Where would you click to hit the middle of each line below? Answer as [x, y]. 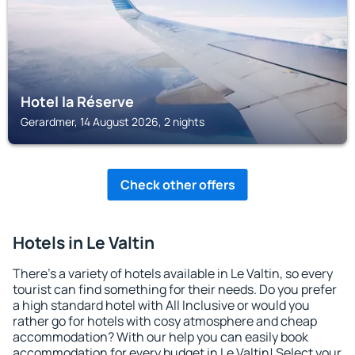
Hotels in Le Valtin [84, 242]
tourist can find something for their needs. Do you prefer [175, 289]
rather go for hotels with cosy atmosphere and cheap [165, 321]
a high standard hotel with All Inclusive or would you [161, 305]
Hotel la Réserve [77, 101]
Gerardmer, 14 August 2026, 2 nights [113, 122]
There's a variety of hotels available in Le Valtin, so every [173, 273]
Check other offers [177, 185]
